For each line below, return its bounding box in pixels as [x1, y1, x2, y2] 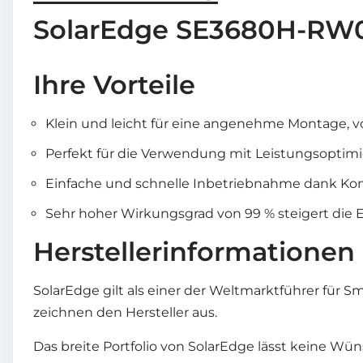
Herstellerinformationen [33, 235, 355, 267]
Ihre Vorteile [33, 68, 195, 100]
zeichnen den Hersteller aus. [33, 304, 217, 320]
